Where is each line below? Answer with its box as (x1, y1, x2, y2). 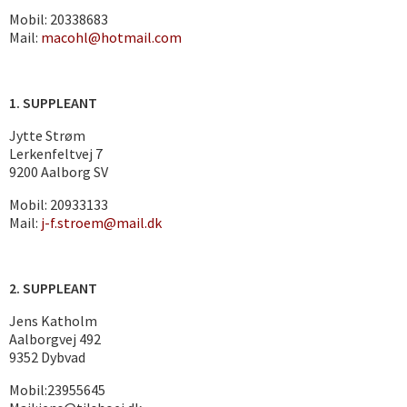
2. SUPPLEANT (9, 279, 97, 297)
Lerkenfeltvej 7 (9, 144, 103, 163)
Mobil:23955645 (9, 381, 105, 399)
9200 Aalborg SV (9, 163, 108, 181)
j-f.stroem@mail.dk (41, 213, 162, 232)
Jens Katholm (9, 312, 97, 330)
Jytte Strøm (9, 126, 85, 144)
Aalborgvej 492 (9, 330, 101, 348)
